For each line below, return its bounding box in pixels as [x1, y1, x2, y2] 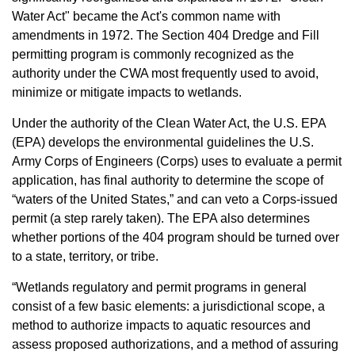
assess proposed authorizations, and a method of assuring [12, 338, 338, 351]
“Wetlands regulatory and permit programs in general [12, 281, 307, 294]
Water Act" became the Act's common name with [12, 10, 281, 23]
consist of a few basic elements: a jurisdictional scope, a [12, 300, 325, 313]
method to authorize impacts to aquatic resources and [12, 319, 311, 332]
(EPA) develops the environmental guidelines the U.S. [12, 136, 314, 149]
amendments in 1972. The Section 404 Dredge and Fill [12, 29, 319, 42]
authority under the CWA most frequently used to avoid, [12, 67, 319, 80]
